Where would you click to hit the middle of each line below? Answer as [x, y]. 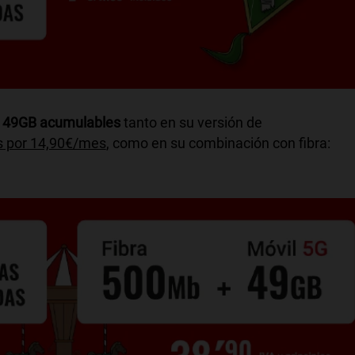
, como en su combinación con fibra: [218, 143]
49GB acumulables [63, 122]
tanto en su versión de [193, 122]
